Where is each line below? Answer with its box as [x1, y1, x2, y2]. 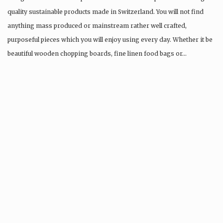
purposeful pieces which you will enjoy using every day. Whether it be [7, 35, 213, 43]
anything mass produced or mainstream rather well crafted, [7, 21, 187, 29]
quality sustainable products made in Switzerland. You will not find [7, 7, 204, 15]
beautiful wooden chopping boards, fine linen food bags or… [7, 49, 187, 57]
